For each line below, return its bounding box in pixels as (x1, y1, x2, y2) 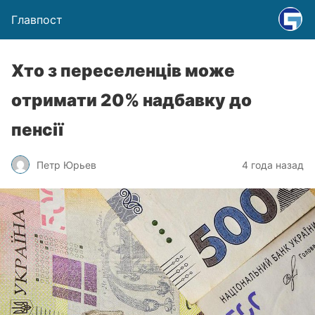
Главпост (11, 13, 63, 27)
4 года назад (242, 158, 304, 171)
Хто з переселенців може (11, 60, 235, 81)
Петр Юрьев (37, 158, 96, 171)
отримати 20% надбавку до (11, 90, 252, 110)
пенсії (11, 120, 63, 140)
